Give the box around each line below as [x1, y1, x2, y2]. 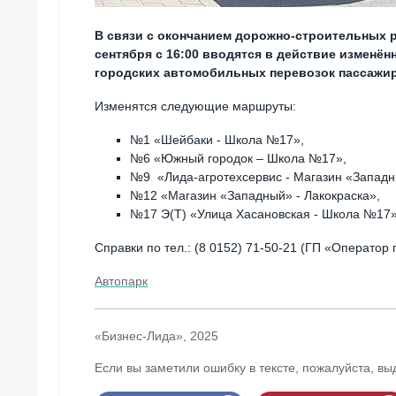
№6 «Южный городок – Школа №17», [130, 151, 346, 166]
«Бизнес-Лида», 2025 [95, 328, 218, 343]
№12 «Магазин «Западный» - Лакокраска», [130, 188, 380, 203]
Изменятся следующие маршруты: [95, 99, 296, 114]
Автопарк [95, 273, 148, 288]
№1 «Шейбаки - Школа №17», [130, 133, 304, 148]
